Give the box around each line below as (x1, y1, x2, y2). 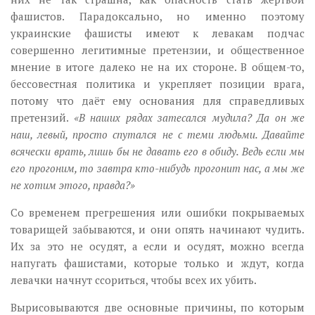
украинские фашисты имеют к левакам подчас (11, 26, 304, 41)
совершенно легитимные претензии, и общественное (11, 43, 304, 58)
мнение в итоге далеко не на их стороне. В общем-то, (11, 60, 304, 75)
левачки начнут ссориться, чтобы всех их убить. (11, 273, 257, 288)
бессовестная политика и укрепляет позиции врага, (11, 77, 304, 91)
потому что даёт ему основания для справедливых (11, 94, 304, 108)
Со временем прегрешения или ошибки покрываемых (11, 205, 304, 220)
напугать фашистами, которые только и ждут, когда (11, 256, 304, 271)
